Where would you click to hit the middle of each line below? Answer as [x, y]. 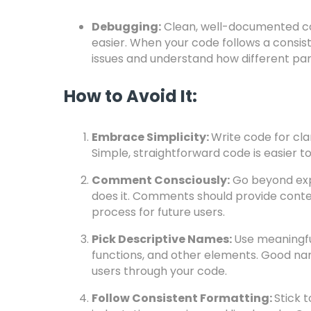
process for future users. [158, 212]
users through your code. [159, 271]
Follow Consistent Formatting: [183, 298]
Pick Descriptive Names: [163, 239]
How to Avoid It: [131, 96]
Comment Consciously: [161, 180]
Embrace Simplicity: [151, 137]
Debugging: [126, 27]
